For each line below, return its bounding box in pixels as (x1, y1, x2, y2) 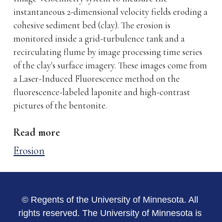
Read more (13, 126, 60, 139)
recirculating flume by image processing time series (13, 47, 203, 58)
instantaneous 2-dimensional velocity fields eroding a (13, 6, 208, 18)
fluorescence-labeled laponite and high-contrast (13, 87, 191, 98)
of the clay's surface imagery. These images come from (13, 60, 208, 71)
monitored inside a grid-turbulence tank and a (13, 33, 185, 45)
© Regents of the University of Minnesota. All (22, 194, 198, 205)
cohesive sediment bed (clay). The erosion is (13, 20, 171, 31)
